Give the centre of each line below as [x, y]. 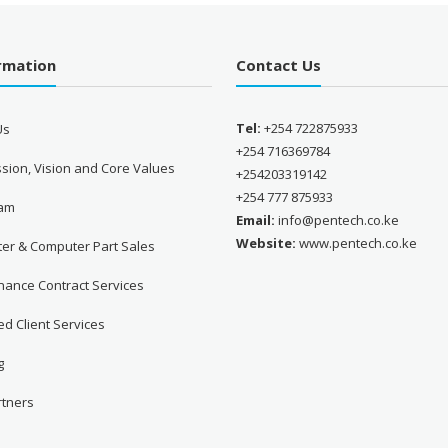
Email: [256, 219]
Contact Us [279, 64]
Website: [266, 242]
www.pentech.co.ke [357, 242]
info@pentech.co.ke [337, 219]
